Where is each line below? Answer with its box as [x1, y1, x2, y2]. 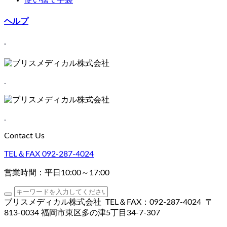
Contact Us [4, 131, 45, 140]
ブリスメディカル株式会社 [4, 198, 101, 206]
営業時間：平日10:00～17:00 [4, 168, 109, 177]
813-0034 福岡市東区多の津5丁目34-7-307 [4, 208, 160, 217]
